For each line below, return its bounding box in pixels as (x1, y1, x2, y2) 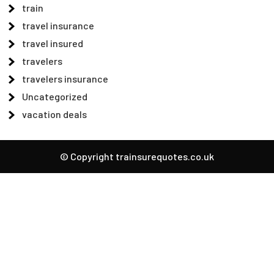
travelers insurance (22, 72, 109, 84)
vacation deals (22, 108, 87, 120)
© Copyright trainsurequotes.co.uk (60, 150, 214, 162)
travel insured (22, 37, 84, 49)
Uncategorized (22, 90, 88, 102)
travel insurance (22, 19, 95, 31)
